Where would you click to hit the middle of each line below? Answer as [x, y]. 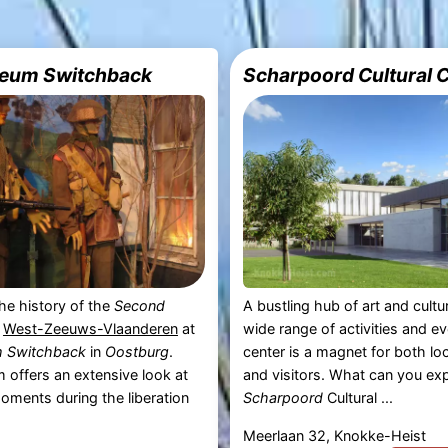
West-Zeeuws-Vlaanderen [90, 329]
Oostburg [136, 352]
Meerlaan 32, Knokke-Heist [335, 435]
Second [139, 306]
